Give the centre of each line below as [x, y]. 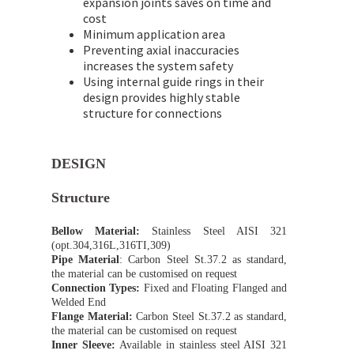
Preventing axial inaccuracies [161, 50]
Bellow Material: [96, 232]
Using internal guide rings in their [173, 82]
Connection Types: [96, 288]
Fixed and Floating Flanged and [214, 288]
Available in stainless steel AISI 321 [201, 345]
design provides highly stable [162, 98]
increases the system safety [158, 66]
